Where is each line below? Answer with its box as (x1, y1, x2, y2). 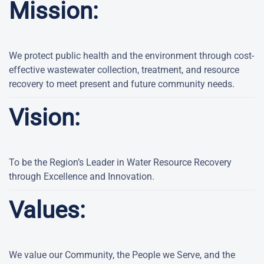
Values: (9, 196, 85, 225)
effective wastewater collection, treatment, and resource (9, 64, 239, 76)
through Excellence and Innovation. (9, 171, 154, 183)
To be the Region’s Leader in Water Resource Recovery (9, 157, 232, 169)
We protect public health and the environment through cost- (9, 50, 254, 62)
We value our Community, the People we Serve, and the (9, 249, 235, 261)
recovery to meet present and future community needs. (9, 78, 235, 90)
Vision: (9, 104, 80, 132)
